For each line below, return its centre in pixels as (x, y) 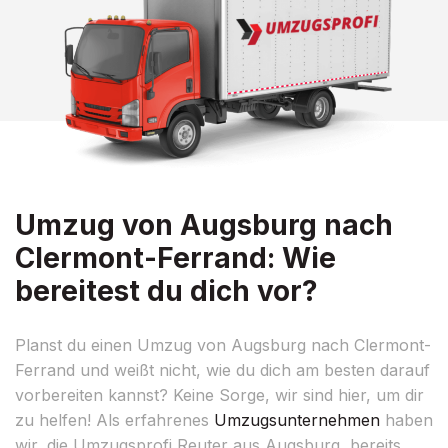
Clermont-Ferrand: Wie (175, 257)
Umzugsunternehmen (297, 419)
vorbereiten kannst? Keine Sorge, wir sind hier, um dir (219, 394)
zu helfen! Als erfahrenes (114, 419)
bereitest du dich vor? (166, 290)
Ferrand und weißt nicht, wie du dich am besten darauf (222, 369)
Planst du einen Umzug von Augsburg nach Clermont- (223, 344)
